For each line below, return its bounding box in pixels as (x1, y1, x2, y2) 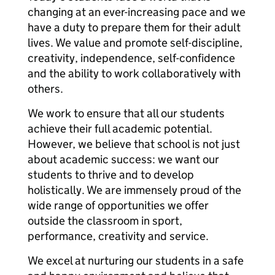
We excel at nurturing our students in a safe (28, 254, 244, 268)
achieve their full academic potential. (28, 122, 212, 136)
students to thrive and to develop (28, 168, 194, 182)
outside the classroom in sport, (28, 214, 182, 228)
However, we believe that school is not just (28, 137, 240, 151)
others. (28, 82, 63, 96)
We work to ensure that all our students (28, 106, 225, 120)
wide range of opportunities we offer (28, 198, 209, 212)
